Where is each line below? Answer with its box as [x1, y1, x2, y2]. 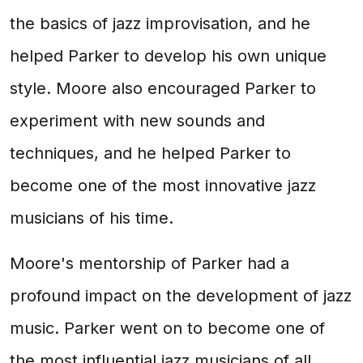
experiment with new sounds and [10, 111, 265, 130]
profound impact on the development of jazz [10, 286, 352, 305]
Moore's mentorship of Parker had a [10, 254, 289, 273]
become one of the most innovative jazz [10, 176, 316, 195]
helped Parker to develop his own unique [10, 46, 327, 66]
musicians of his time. [10, 208, 173, 228]
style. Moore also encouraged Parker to [10, 79, 316, 98]
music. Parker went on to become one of [10, 318, 325, 338]
